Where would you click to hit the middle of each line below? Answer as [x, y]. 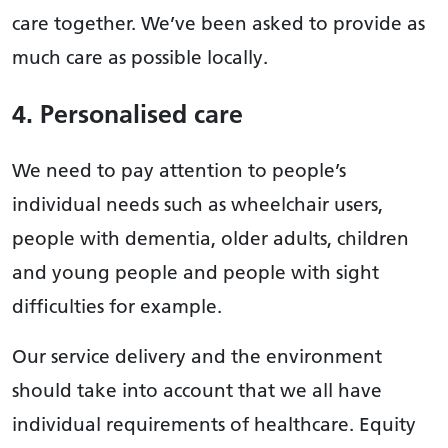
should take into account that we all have [197, 390]
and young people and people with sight [195, 272]
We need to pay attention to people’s [179, 170]
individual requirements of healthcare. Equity [214, 424]
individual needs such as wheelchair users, [197, 204]
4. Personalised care [127, 114]
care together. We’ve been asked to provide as [218, 23]
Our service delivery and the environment [197, 356]
